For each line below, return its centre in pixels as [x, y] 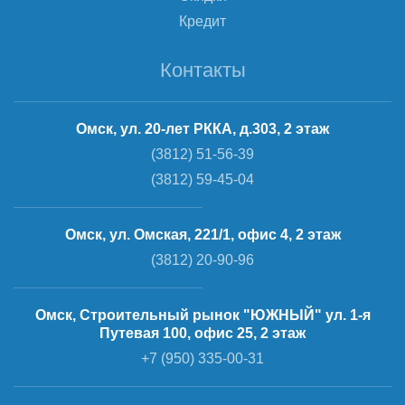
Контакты [202, 70]
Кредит [202, 21]
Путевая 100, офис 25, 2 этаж [202, 333]
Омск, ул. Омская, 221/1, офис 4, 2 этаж [202, 235]
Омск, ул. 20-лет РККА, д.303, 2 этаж [202, 129]
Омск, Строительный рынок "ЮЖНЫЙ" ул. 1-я [202, 315]
